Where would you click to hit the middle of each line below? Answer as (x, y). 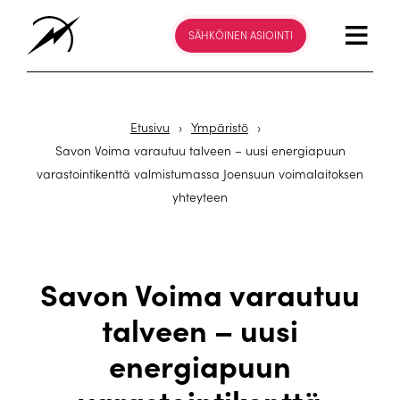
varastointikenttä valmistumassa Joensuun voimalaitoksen (200, 174)
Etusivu (150, 127)
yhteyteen (200, 197)
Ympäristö (220, 127)
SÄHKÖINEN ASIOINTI (241, 35)
